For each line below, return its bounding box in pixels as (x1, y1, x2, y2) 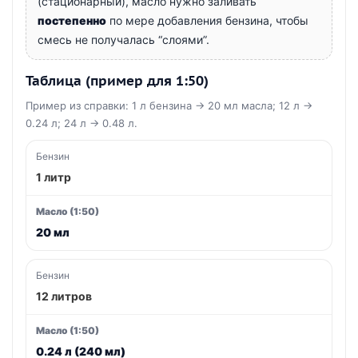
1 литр (36, 170, 71, 184)
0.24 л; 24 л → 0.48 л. (26, 117, 137, 129)
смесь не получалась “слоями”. (38, 33, 209, 46)
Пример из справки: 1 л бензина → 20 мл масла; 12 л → (26, 99, 312, 112)
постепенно (38, 14, 106, 27)
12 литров (36, 289, 92, 303)
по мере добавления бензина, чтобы (106, 14, 308, 27)
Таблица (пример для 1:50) (26, 72, 209, 89)
